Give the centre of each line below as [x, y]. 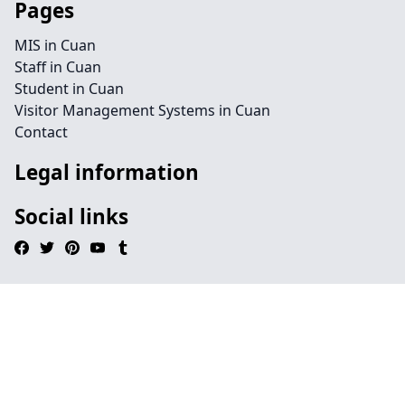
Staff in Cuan [58, 67]
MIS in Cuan [55, 45]
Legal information [107, 172]
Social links [71, 217]
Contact [41, 132]
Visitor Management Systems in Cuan [142, 110]
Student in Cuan [69, 89]
